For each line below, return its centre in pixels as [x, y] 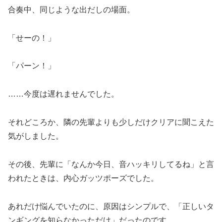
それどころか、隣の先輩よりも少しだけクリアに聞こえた [111, 122]
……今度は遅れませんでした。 [63, 94]
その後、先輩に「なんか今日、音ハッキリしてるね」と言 [111, 164]
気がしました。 [36, 136]
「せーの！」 [32, 38]
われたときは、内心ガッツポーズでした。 [83, 178]
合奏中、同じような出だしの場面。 [71, 9]
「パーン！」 [32, 66]
